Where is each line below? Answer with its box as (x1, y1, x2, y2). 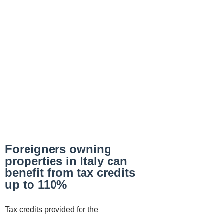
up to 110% (5, 178, 67, 191)
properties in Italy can (5, 154, 127, 167)
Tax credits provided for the (5, 205, 98, 214)
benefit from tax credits (5, 166, 135, 179)
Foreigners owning (5, 142, 111, 156)
